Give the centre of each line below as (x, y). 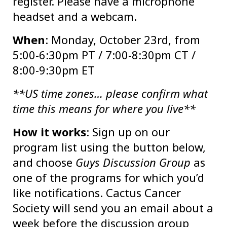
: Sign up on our (128, 132)
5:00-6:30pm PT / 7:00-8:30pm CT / (104, 55)
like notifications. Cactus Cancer (97, 193)
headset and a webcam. (75, 16)
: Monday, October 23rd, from (123, 40)
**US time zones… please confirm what (110, 93)
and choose (44, 162)
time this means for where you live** (104, 109)
